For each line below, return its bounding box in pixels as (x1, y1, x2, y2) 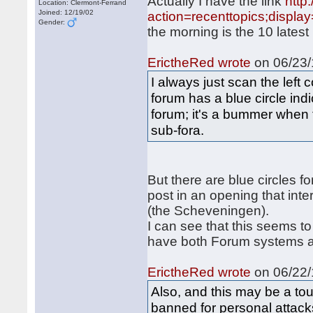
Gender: (38, 18, 68, 26)
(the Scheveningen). (147, 203, 270, 218)
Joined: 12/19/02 (38, 8, 94, 16)
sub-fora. (151, 122, 205, 138)
